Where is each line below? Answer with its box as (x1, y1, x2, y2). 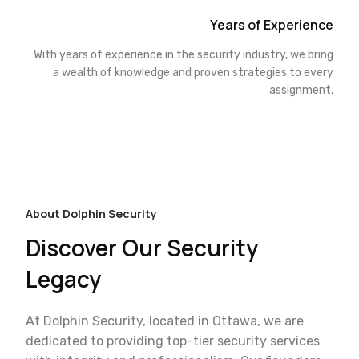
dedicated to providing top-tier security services (26, 333, 320, 349)
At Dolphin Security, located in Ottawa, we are (26, 313, 304, 329)
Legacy (26, 264, 101, 294)
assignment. (269, 83, 333, 97)
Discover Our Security (26, 232, 258, 263)
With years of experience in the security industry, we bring (34, 48, 333, 62)
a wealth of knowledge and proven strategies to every (53, 66, 333, 79)
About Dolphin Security (26, 206, 157, 221)
